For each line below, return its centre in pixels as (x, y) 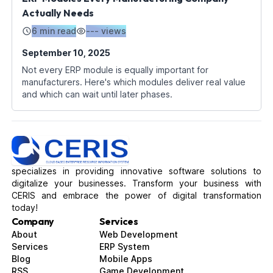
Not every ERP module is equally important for (115, 70)
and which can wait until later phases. (97, 94)
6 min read (54, 31)
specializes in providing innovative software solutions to (136, 171)
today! (24, 208)
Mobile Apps (126, 259)
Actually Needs (58, 13)
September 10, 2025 (66, 53)
